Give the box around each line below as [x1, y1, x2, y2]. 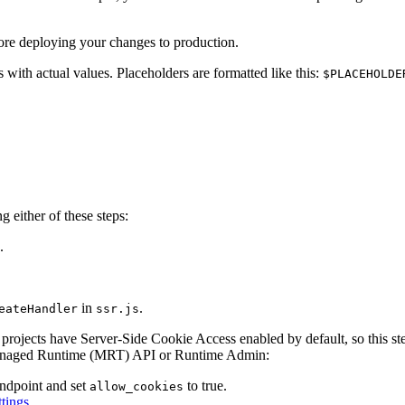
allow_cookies [89, 379, 184, 393]
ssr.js [96, 301, 139, 316]
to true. [184, 377, 227, 393]
